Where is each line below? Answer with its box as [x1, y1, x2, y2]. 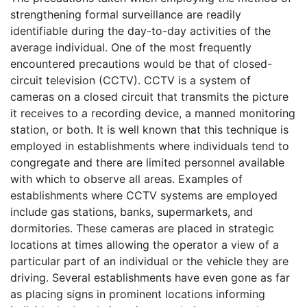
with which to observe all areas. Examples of [10, 171, 243, 186]
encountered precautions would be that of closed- [10, 56, 272, 71]
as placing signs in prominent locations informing [10, 286, 265, 301]
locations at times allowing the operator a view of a [10, 237, 279, 251]
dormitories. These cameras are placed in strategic [10, 221, 274, 235]
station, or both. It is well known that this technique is [10, 122, 288, 136]
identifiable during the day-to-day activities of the [10, 23, 271, 38]
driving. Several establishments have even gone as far [10, 270, 290, 284]
